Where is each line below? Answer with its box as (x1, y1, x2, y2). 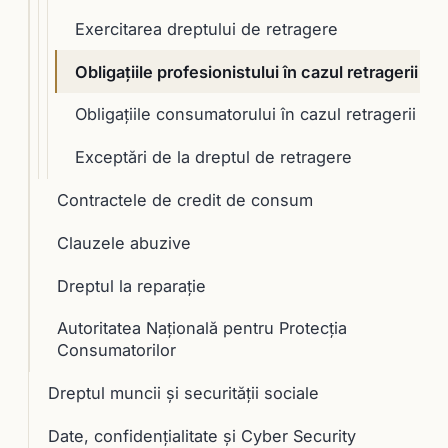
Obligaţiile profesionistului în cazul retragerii (74, 61, 418, 82)
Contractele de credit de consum (56, 190, 313, 211)
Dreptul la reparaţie (56, 275, 206, 296)
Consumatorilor (56, 340, 176, 361)
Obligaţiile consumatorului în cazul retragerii (74, 104, 416, 125)
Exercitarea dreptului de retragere (74, 18, 338, 39)
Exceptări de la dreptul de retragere (74, 147, 352, 168)
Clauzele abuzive (56, 232, 191, 253)
